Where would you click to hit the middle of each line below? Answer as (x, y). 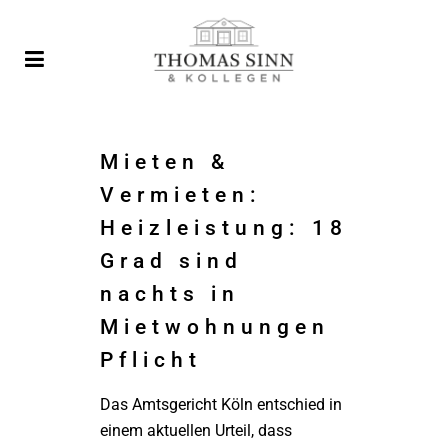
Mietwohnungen (215, 327)
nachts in (170, 294)
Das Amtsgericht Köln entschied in (221, 404)
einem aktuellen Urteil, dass (196, 430)
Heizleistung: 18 (224, 228)
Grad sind (171, 261)
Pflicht (151, 360)
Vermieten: (181, 195)
